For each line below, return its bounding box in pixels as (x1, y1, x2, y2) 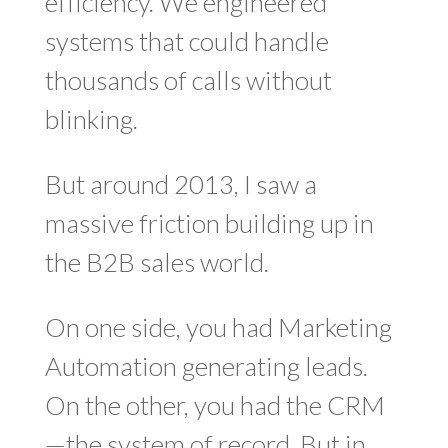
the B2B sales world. (44, 246, 269, 278)
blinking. (44, 103, 138, 135)
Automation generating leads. (44, 350, 368, 382)
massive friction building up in (44, 207, 374, 239)
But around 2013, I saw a (44, 168, 317, 200)
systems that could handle (44, 25, 329, 57)
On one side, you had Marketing (44, 311, 392, 343)
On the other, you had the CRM (44, 389, 385, 421)
